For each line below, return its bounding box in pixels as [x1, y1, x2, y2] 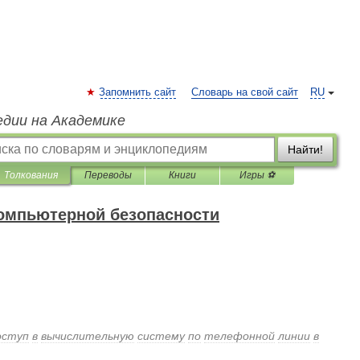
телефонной [204, 329, 275, 342]
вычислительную [41, 329, 134, 342]
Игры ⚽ [239, 170, 275, 181]
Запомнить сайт [99, 87, 176, 98]
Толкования [4, 170, 58, 181]
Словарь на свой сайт [191, 87, 298, 98]
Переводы [84, 170, 132, 181]
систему [137, 329, 185, 342]
